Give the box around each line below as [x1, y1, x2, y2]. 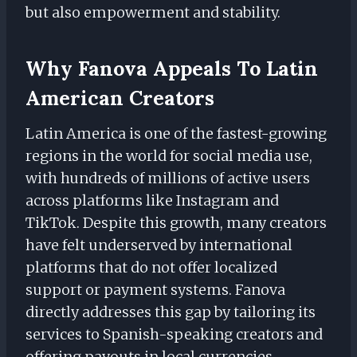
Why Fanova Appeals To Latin [25, 55, 318, 81]
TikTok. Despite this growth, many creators [25, 214, 327, 233]
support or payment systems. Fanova [25, 280, 285, 300]
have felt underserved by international [25, 236, 292, 255]
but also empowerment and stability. [25, 3, 280, 22]
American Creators [25, 84, 214, 111]
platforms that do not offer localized [25, 258, 277, 277]
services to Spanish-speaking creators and [25, 325, 323, 344]
